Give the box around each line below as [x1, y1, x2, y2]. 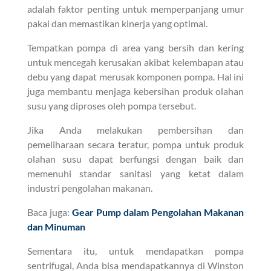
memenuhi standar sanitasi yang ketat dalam [27, 167, 244, 179]
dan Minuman [27, 220, 85, 232]
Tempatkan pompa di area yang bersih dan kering [27, 41, 244, 53]
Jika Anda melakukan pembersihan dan [27, 123, 244, 135]
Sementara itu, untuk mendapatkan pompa [27, 244, 244, 256]
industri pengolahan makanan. [27, 181, 152, 194]
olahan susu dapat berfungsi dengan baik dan [27, 152, 244, 165]
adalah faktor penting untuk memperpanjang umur [27, 2, 244, 15]
